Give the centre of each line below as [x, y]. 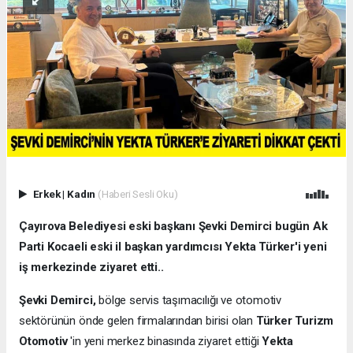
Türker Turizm [295, 321]
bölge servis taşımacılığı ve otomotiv [189, 301]
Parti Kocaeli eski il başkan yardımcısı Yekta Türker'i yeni [173, 247]
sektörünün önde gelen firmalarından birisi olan [137, 321]
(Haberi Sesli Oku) [137, 194]
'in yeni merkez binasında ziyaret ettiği [166, 342]
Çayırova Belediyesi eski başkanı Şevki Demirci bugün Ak [173, 227]
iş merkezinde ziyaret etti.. [91, 268]
